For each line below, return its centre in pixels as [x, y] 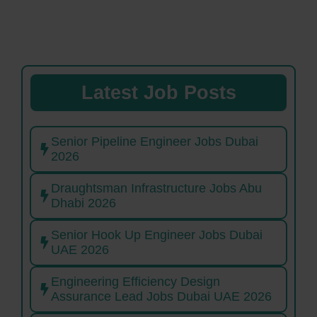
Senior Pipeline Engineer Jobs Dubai [155, 142]
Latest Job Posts [158, 93]
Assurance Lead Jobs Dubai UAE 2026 [163, 297]
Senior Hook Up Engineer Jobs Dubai [157, 235]
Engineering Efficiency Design [136, 282]
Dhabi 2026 [83, 203]
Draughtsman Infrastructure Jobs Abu [156, 189]
